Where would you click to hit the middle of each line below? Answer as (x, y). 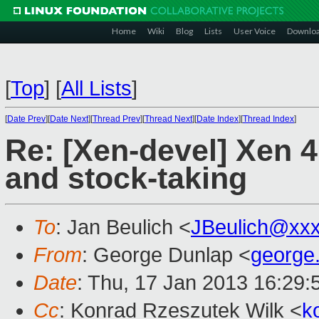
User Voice (255, 31)
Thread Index (268, 119)
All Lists (96, 88)
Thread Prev (116, 119)
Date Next (69, 119)
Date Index (218, 119)
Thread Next (168, 119)
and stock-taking (126, 179)
